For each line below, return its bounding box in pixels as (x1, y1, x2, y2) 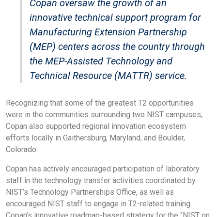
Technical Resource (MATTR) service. (30, 69, 187, 81)
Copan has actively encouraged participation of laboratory (6, 164, 200, 173)
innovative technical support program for (30, 11, 201, 23)
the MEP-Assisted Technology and (30, 55, 172, 67)
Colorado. (6, 144, 38, 154)
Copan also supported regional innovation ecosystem (6, 121, 186, 131)
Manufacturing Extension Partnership (30, 26, 187, 38)
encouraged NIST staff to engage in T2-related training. (6, 199, 192, 208)
